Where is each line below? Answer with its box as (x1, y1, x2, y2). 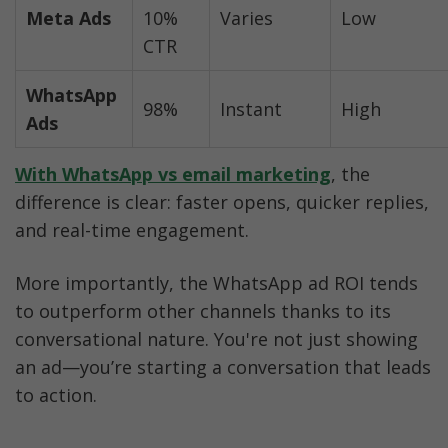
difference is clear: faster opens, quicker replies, (15, 190, 429, 215)
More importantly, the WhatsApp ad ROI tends (15, 271, 418, 296)
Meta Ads (26, 5, 111, 30)
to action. (15, 383, 97, 408)
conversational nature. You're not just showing (15, 327, 418, 352)
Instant (220, 96, 282, 121)
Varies (220, 5, 273, 30)
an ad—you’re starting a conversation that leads (15, 355, 431, 380)
